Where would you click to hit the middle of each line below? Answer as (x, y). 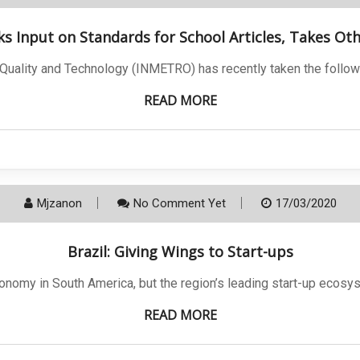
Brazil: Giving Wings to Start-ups (180, 252)
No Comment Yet (179, 203)
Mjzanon (59, 203)
